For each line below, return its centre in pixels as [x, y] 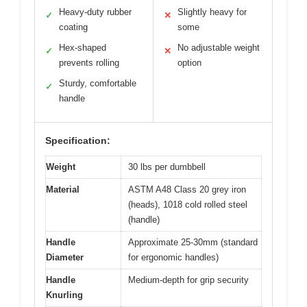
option [189, 63]
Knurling [64, 295]
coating [73, 27]
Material [63, 190]
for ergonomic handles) [173, 258]
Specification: [78, 141]
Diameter [65, 258]
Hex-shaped [83, 48]
